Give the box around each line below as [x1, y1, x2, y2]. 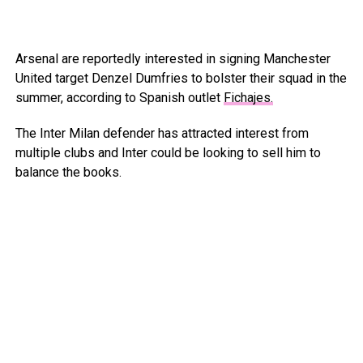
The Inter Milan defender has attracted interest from [15, 125, 309, 141]
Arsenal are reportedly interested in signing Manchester [15, 50, 331, 66]
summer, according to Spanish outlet [15, 89, 224, 105]
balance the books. [15, 164, 122, 180]
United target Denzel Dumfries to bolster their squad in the [15, 70, 347, 86]
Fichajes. [223, 89, 273, 105]
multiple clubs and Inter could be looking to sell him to [15, 144, 321, 160]
